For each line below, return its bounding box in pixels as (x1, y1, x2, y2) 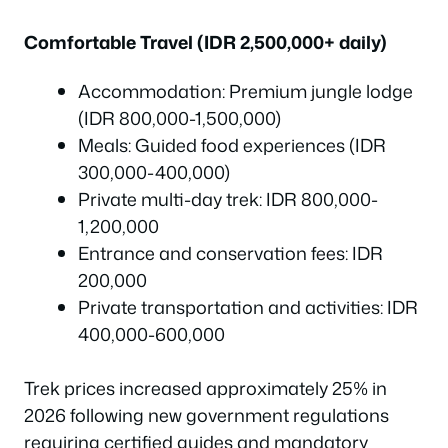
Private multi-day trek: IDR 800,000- (78, 186, 378, 212)
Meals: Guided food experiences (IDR (78, 132, 386, 158)
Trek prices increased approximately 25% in (24, 375, 387, 401)
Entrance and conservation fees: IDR (78, 240, 383, 266)
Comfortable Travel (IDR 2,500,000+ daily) (24, 28, 387, 55)
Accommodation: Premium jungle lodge (78, 78, 413, 104)
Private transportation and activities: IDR (78, 294, 418, 320)
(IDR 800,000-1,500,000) (78, 105, 281, 131)
